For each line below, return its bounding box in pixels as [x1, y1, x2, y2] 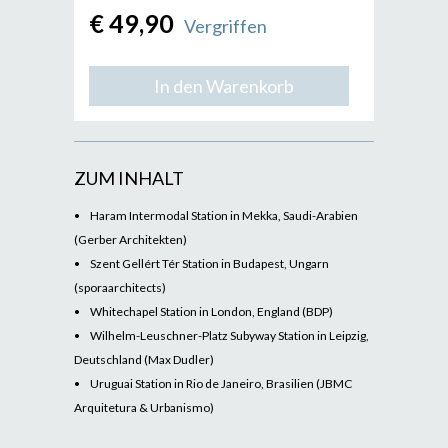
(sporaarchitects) [74, 280, 166, 295]
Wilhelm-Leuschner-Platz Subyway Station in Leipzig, [90, 328, 369, 343]
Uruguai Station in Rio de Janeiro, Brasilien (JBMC [90, 376, 352, 391]
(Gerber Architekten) [74, 232, 187, 247]
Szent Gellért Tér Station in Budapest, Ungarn [90, 256, 329, 271]
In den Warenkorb [154, 75, 294, 97]
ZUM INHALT [74, 167, 184, 189]
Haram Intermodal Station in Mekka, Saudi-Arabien [90, 208, 358, 223]
